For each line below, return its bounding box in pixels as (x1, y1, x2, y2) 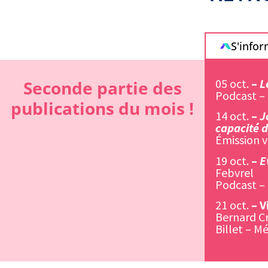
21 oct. (215, 197, 249, 212)
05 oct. (215, 75, 251, 91)
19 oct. (215, 153, 249, 168)
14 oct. (215, 108, 251, 124)
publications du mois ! (11, 96, 194, 120)
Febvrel (215, 165, 254, 180)
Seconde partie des (23, 76, 182, 99)
